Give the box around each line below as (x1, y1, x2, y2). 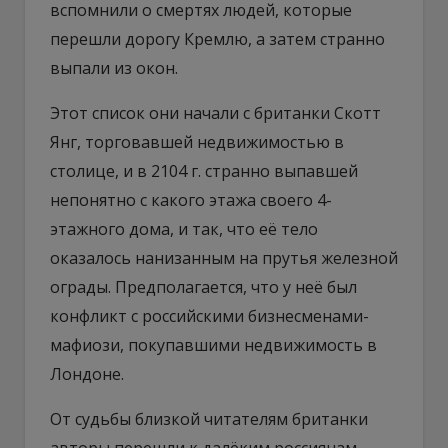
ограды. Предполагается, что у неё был (50, 275, 357, 298)
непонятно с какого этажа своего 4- (50, 188, 332, 211)
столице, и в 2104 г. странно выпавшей (50, 159, 358, 182)
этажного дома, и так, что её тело (50, 217, 318, 240)
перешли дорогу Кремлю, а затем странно (50, 27, 385, 50)
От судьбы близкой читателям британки (50, 407, 368, 430)
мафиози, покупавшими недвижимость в (50, 333, 377, 356)
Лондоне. (50, 362, 124, 385)
